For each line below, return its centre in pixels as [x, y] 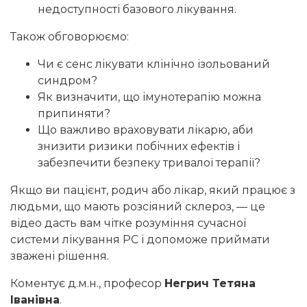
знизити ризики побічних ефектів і [139, 147]
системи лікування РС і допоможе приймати [140, 240]
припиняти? [74, 114]
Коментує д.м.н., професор [87, 284]
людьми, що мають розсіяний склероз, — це [138, 207]
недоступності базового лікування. [137, 10]
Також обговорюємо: [70, 37]
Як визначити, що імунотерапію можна [149, 97]
